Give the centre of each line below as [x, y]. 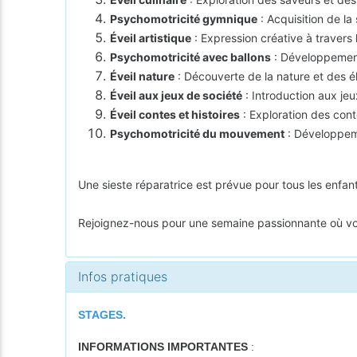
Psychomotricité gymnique [184, 18]
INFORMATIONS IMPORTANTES [163, 346]
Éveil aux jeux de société [177, 95]
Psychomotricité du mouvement [198, 133]
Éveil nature [143, 76]
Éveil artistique [151, 37]
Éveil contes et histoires [175, 114]
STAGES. [102, 314]
